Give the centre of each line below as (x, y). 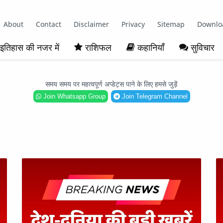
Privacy (133, 24)
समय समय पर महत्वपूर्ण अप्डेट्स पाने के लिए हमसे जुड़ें (111, 84)
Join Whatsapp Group (73, 96)
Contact (49, 24)
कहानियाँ (151, 47)
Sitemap (171, 24)
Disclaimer (92, 24)
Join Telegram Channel (154, 96)
